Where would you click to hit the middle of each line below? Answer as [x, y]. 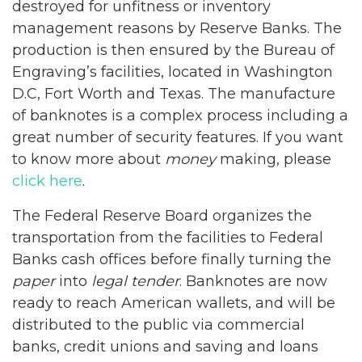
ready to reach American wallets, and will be [174, 303]
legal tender [135, 281]
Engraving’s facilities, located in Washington [173, 72]
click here [47, 181]
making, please [274, 159]
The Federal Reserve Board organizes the [162, 215]
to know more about [88, 159]
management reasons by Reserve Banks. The [177, 28]
